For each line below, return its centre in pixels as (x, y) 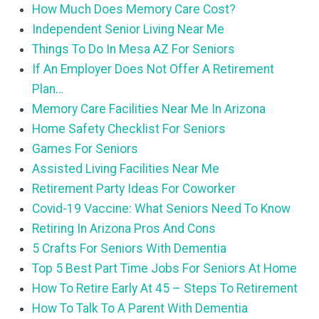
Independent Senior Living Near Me (128, 30)
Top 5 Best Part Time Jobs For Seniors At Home (164, 269)
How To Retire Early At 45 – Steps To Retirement (165, 289)
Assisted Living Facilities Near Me (126, 169)
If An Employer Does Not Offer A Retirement (153, 69)
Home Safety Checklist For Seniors (129, 129)
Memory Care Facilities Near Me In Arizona (149, 109)
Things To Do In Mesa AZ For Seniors (134, 49)
